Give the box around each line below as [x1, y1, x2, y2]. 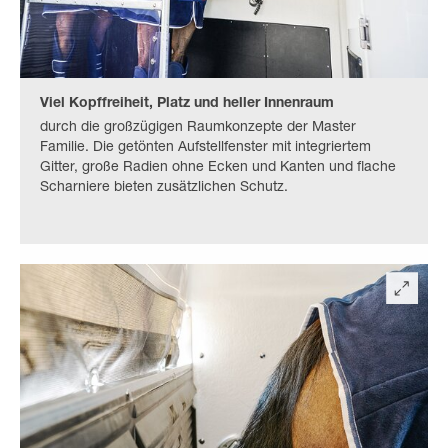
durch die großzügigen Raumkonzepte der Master [40, 120, 356, 135]
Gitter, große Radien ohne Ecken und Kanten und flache [40, 160, 396, 175]
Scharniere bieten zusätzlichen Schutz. [40, 180, 288, 195]
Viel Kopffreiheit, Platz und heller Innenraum [40, 96, 334, 111]
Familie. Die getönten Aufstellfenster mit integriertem [40, 140, 371, 155]
